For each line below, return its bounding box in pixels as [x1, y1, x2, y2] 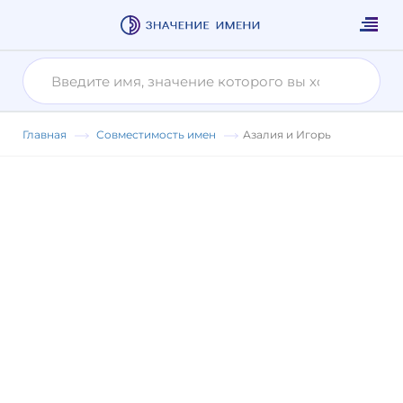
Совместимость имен [96, 128, 216, 141]
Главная [22, 128, 67, 141]
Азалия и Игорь [243, 128, 331, 141]
